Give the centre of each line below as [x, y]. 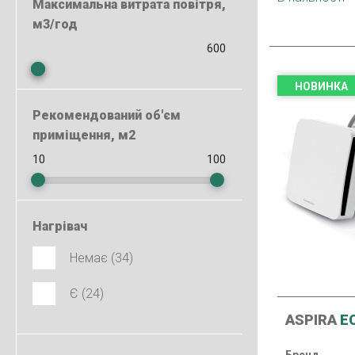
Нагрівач [60, 226]
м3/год [55, 24]
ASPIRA [311, 320]
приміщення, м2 [84, 135]
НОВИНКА [321, 86]
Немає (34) [101, 258]
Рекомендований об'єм [107, 115]
